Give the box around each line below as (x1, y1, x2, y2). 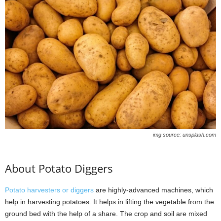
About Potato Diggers (5, 161, 113, 176)
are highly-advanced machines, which (94, 186, 213, 194)
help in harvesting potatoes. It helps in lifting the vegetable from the (5, 198, 214, 206)
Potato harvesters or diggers (5, 186, 94, 194)
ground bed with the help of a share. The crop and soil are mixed (5, 210, 207, 218)
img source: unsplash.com (153, 132, 216, 138)
